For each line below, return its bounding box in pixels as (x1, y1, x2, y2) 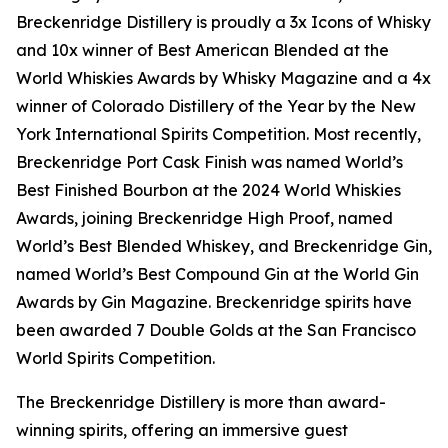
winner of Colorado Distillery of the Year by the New (16, 96, 416, 117)
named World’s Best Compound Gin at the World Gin (16, 264, 419, 285)
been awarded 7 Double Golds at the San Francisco (16, 320, 416, 341)
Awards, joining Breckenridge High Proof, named (16, 208, 393, 229)
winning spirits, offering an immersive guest (16, 420, 348, 441)
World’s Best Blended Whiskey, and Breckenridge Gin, (16, 236, 432, 257)
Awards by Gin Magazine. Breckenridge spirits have (16, 292, 412, 313)
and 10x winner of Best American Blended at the (16, 40, 389, 61)
